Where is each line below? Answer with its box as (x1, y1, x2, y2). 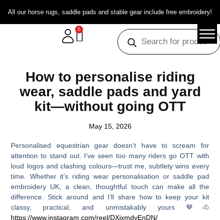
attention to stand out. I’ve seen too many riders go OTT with (11, 151, 209, 160)
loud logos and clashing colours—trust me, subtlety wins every (11, 162, 209, 170)
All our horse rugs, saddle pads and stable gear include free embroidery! (8, 8, 212, 16)
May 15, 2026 (88, 122, 132, 130)
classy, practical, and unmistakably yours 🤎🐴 (11, 203, 209, 211)
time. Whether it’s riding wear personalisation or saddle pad (11, 172, 209, 180)
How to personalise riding (25, 69, 195, 84)
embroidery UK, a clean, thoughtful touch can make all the (11, 182, 209, 191)
